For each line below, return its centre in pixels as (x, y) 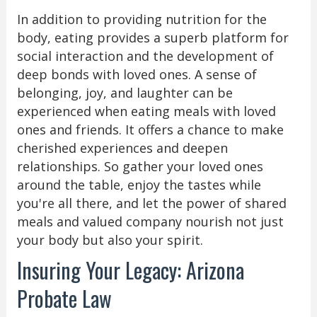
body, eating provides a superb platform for (152, 38)
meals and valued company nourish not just (150, 222)
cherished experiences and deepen (122, 148)
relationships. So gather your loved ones (140, 167)
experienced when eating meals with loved (146, 111)
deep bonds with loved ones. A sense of (137, 75)
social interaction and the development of (145, 56)
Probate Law (64, 299)
